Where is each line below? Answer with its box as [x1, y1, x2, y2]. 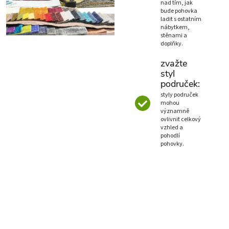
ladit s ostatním [161, 15, 201, 24]
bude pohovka [161, 7, 197, 16]
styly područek [161, 90, 198, 100]
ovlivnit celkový [161, 115, 201, 124]
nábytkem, [161, 23, 190, 32]
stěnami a [161, 31, 187, 40]
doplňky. [161, 39, 183, 49]
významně [161, 107, 189, 116]
